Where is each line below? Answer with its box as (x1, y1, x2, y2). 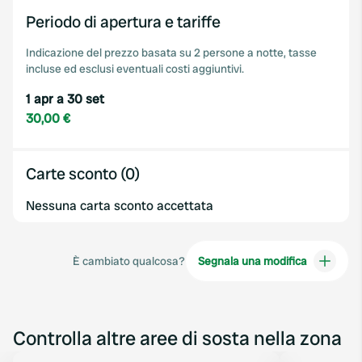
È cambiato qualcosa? (72, 254, 185, 268)
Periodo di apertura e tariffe (26, 11, 221, 32)
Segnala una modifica (197, 254, 307, 268)
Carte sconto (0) (26, 163, 140, 184)
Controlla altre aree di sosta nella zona (13, 326, 342, 351)
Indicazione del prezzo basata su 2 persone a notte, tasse (26, 45, 317, 60)
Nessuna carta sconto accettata (26, 197, 213, 214)
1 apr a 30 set (26, 90, 104, 107)
